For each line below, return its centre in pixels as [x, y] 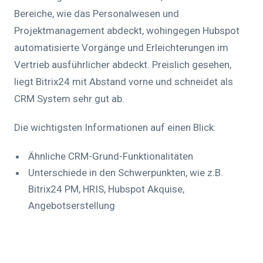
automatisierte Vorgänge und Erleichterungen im [121, 48]
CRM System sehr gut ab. [69, 99]
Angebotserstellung [72, 206]
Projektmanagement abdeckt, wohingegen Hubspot [127, 31]
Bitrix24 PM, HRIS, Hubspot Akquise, [106, 189]
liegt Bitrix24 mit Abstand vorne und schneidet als [124, 82]
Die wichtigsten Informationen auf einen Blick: [115, 128]
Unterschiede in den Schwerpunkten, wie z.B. [126, 173]
